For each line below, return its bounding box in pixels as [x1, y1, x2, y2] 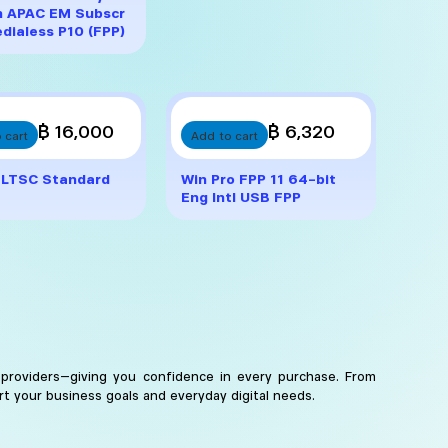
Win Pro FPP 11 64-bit [181, 167, 336, 188]
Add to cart [191, 126, 258, 143]
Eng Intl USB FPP [181, 185, 301, 206]
